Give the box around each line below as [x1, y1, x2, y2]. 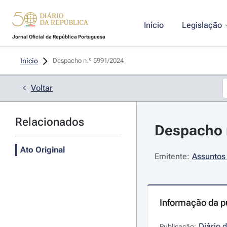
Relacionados [15, 116, 84, 128]
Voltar [31, 83, 53, 93]
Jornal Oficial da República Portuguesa [12, 34, 105, 40]
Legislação [181, 20, 222, 30]
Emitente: [154, 152, 190, 161]
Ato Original [20, 145, 65, 155]
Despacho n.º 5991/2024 [53, 57, 125, 64]
